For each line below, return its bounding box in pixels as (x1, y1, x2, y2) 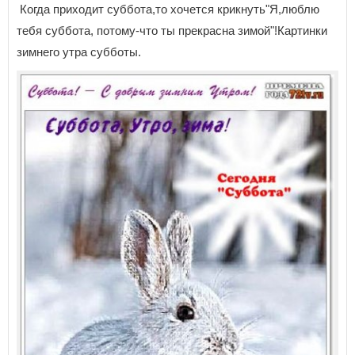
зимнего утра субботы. (17, 44, 141, 59)
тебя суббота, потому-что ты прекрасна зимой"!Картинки (17, 23, 327, 37)
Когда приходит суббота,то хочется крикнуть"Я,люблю (17, 2, 319, 16)
